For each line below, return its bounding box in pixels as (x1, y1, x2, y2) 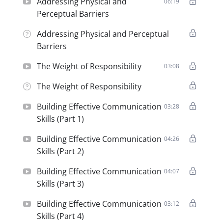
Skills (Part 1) (37, 113, 84, 124)
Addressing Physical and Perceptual (37, 28, 169, 39)
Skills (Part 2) (37, 145, 84, 157)
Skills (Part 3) (37, 178, 84, 189)
